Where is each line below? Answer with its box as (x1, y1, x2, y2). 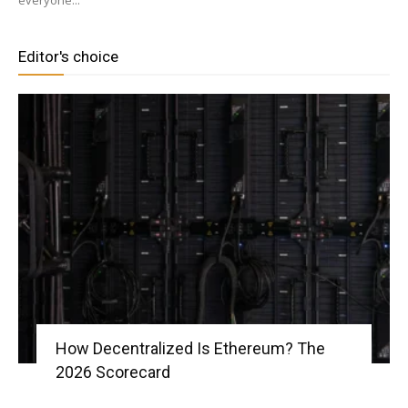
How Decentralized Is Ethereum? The (55, 338, 325, 358)
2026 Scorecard (55, 362, 170, 382)
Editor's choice (18, 47, 118, 66)
